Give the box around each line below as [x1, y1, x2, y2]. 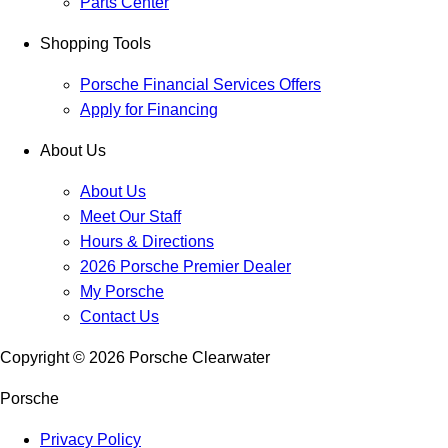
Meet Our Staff [80, 208, 181, 226]
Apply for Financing [80, 101, 218, 119]
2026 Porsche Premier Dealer [80, 258, 291, 276]
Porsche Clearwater [129, 349, 270, 367]
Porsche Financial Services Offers [80, 76, 321, 94]
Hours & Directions [80, 233, 214, 251]
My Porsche [80, 283, 164, 301]
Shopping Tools [40, 35, 151, 53]
